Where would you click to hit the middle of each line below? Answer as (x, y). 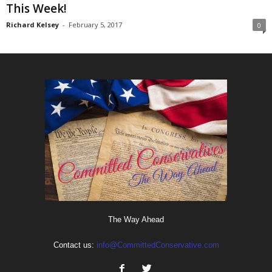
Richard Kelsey (32, 24)
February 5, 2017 (95, 24)
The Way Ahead (136, 219)
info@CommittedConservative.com (158, 245)
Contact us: (75, 245)
